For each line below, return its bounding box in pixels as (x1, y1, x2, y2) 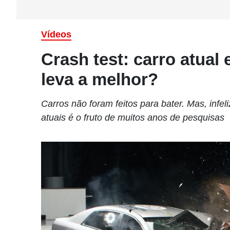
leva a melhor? (41, 70, 158, 89)
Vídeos (41, 29, 71, 40)
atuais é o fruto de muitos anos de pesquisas (41, 112, 224, 123)
